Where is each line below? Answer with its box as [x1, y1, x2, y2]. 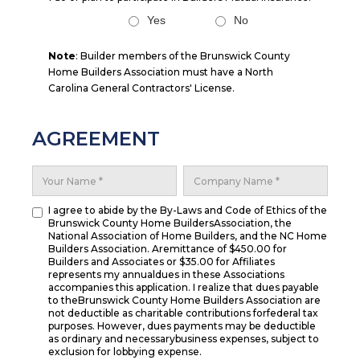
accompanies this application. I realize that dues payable [48, 281, 319, 293]
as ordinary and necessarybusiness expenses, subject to [48, 333, 319, 345]
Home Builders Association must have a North [48, 66, 273, 78]
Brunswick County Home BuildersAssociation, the [48, 217, 292, 229]
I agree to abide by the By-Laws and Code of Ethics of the [48, 204, 327, 216]
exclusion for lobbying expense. [48, 346, 202, 358]
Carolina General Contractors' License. [48, 82, 235, 94]
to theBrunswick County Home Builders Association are [48, 294, 321, 306]
